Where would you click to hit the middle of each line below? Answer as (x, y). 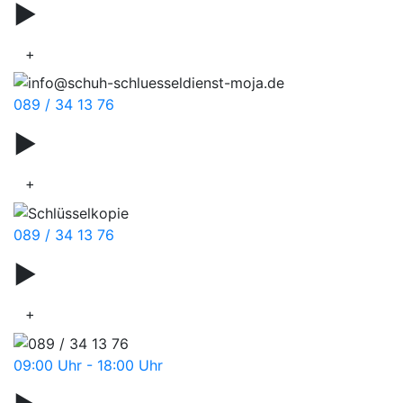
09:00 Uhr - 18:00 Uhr (88, 365)
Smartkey (101, 144)
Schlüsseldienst (138, 274)
